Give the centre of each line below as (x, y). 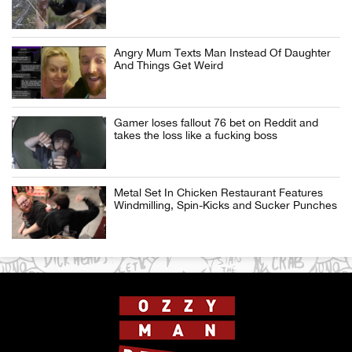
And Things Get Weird (169, 65)
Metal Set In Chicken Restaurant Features (218, 192)
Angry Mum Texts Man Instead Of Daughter (222, 53)
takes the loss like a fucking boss (196, 135)
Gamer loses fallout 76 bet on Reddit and (216, 123)
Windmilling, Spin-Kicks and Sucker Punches (225, 205)
